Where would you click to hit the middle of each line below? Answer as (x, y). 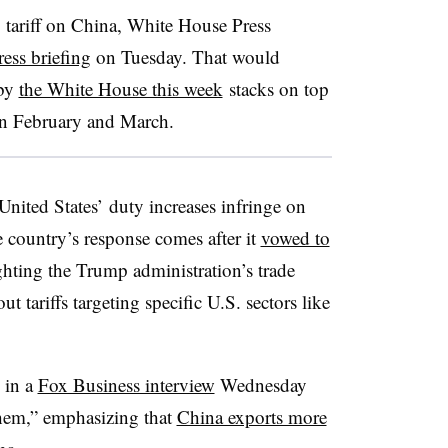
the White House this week (120, 88)
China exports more (251, 416)
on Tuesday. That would (185, 56)
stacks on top (275, 88)
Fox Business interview (126, 384)
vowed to (295, 237)
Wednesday (260, 384)
